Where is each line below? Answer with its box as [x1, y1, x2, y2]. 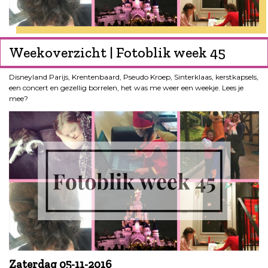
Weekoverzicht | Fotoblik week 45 [9, 44, 226, 62]
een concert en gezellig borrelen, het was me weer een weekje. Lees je [9, 83, 243, 93]
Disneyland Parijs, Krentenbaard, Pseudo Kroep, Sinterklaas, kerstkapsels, [9, 72, 258, 82]
